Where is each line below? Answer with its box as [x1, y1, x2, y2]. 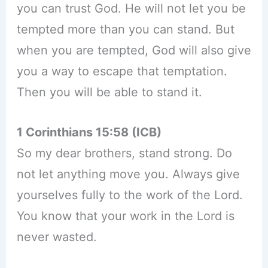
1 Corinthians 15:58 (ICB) [16, 125, 162, 140]
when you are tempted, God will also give [16, 43, 251, 58]
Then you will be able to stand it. [16, 85, 202, 100]
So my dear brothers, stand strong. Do [16, 146, 232, 161]
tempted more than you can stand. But [16, 22, 234, 37]
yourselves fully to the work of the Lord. [16, 188, 243, 203]
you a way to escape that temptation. [16, 64, 227, 79]
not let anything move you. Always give [16, 167, 240, 182]
